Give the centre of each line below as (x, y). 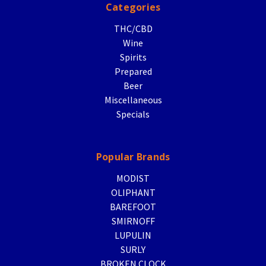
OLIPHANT (133, 192)
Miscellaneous (133, 99)
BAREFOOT (133, 206)
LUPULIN (133, 235)
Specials (133, 114)
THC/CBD (133, 28)
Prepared (133, 71)
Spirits (133, 57)
